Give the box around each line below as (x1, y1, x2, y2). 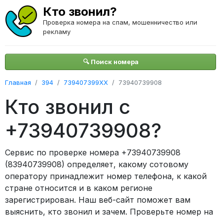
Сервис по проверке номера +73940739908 (5, 147, 181, 157)
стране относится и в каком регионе (5, 183, 152, 193)
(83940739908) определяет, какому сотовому (5, 159, 188, 169)
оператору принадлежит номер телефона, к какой (5, 171, 207, 181)
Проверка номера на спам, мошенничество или (43, 18, 197, 26)
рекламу (43, 28, 71, 36)
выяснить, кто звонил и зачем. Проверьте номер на (5, 207, 213, 217)
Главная (5, 78, 31, 86)
